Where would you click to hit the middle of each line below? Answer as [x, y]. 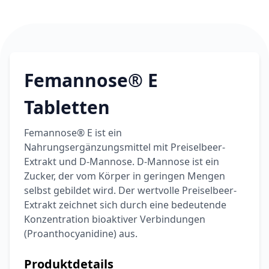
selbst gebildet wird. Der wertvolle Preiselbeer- [130, 190]
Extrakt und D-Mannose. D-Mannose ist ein [122, 161]
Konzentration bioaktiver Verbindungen [115, 219]
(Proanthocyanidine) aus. [81, 233]
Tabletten [67, 107]
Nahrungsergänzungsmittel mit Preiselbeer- [125, 147]
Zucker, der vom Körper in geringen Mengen [125, 176]
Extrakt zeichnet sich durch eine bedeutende [125, 204]
